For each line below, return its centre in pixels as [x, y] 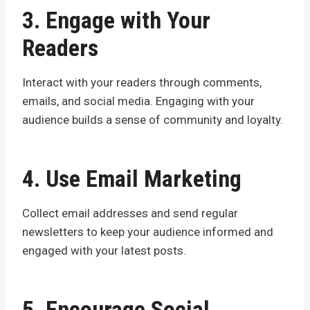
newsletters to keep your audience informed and [148, 231]
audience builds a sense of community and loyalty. [153, 119]
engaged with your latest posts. [104, 250]
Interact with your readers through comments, [142, 82]
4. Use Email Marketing [132, 178]
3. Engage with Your [116, 20]
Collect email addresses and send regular [130, 213]
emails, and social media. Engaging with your [138, 101]
